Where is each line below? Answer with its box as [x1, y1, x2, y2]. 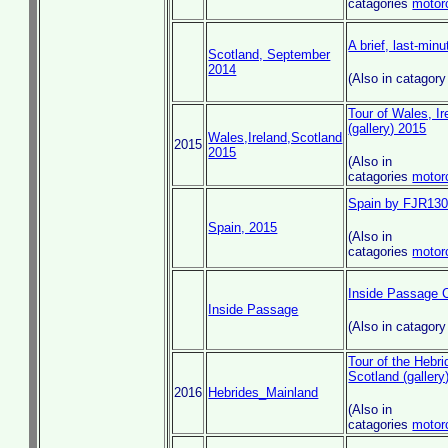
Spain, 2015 [208, 220, 278, 235]
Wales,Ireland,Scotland [208, 130, 343, 145]
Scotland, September [208, 47, 331, 62]
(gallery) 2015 [348, 121, 427, 136]
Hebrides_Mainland [208, 385, 319, 400]
